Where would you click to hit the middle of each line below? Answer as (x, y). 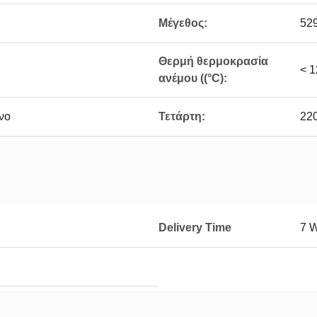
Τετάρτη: (182, 116)
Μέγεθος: (183, 23)
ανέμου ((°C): (193, 78)
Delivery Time (195, 227)
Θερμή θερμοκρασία (213, 61)
